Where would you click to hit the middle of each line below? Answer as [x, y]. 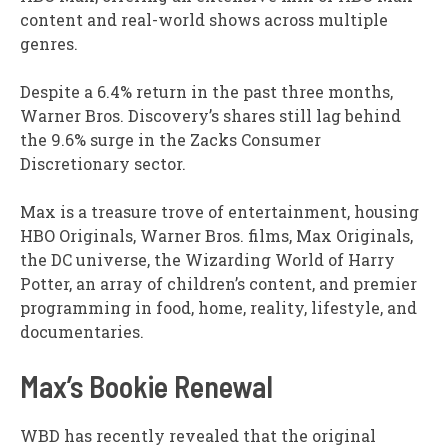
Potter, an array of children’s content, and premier [218, 284]
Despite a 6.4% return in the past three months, [206, 92]
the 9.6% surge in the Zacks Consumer [170, 140]
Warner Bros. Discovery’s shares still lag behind [210, 116]
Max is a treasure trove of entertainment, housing [219, 212]
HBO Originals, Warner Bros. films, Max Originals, [216, 236]
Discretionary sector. [103, 164]
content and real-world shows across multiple [204, 20]
